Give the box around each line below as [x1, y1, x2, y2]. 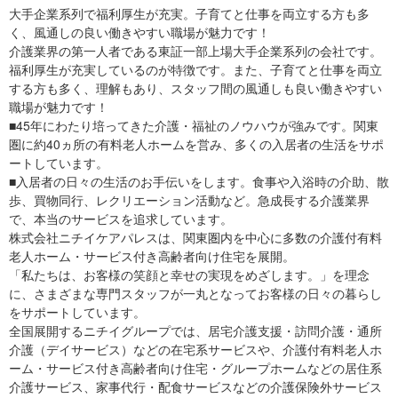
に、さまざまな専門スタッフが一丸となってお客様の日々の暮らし [9, 284, 382, 302]
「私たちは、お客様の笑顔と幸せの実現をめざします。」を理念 [9, 266, 370, 283]
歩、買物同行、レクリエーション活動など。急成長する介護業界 [9, 191, 370, 209]
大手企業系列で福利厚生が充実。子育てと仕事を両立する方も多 [9, 4, 370, 22]
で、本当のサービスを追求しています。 [9, 210, 233, 227]
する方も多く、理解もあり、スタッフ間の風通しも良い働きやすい [9, 79, 382, 97]
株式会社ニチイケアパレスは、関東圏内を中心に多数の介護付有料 [9, 228, 382, 246]
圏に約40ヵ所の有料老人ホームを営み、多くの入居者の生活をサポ [9, 135, 384, 153]
